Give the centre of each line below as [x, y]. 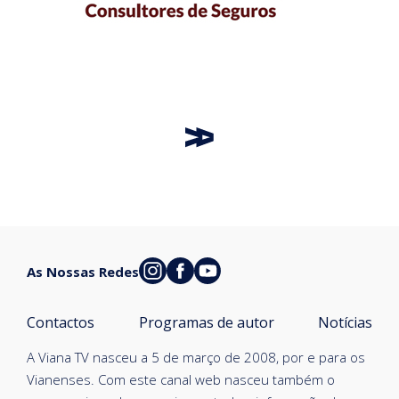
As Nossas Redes [83, 271]
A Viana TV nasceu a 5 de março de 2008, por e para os [196, 357]
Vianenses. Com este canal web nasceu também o [181, 379]
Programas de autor [206, 322]
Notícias [345, 322]
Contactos [61, 322]
